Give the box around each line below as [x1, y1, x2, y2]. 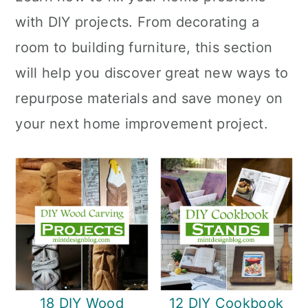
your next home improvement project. [15, 115, 268, 133]
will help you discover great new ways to [15, 65, 289, 82]
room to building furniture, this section [15, 39, 273, 56]
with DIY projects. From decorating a [15, 14, 260, 31]
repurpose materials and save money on [15, 90, 283, 107]
